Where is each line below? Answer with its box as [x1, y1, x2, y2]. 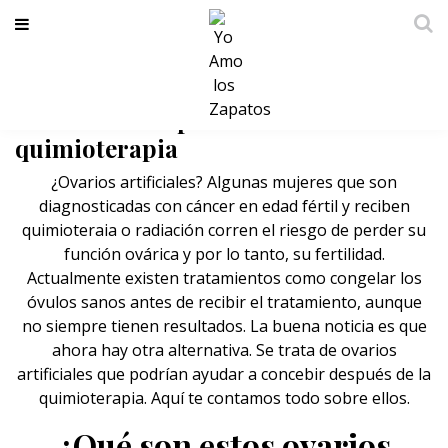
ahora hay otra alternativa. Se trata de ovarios [51, 339, 397, 361]
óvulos [26, 291, 77, 313]
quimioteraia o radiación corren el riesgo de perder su [22, 219, 426, 241]
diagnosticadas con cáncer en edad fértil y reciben [38, 195, 410, 217]
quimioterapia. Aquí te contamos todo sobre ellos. [38, 387, 410, 409]
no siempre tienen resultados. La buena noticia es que [21, 315, 427, 337]
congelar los [329, 267, 422, 289]
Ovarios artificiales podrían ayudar [15, 76, 415, 108]
